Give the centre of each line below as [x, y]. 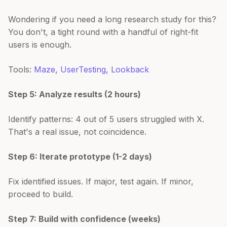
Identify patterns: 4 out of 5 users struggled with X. [106, 119]
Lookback [130, 69]
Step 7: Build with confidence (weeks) [84, 219]
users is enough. [40, 44]
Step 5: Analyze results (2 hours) [74, 94]
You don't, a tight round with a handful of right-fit [103, 32]
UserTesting [83, 69]
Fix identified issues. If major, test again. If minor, [101, 181]
